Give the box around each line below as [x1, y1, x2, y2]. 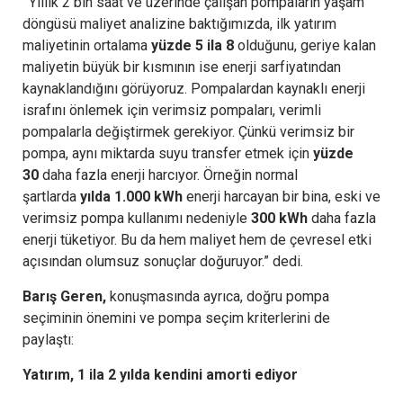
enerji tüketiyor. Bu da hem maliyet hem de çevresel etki [22, 230, 372, 248]
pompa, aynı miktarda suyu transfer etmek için [22, 144, 313, 162]
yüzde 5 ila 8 [151, 36, 234, 54]
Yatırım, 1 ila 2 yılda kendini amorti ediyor [22, 365, 298, 383]
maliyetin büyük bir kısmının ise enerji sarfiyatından [22, 58, 341, 76]
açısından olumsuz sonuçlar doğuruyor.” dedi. [22, 252, 303, 270]
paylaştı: [22, 330, 74, 348]
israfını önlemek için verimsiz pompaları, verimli [22, 101, 321, 119]
